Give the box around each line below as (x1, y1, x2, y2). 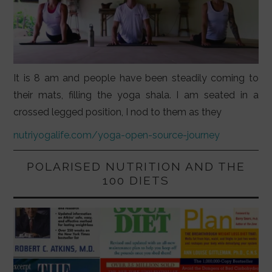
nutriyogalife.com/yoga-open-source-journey (13, 129, 220, 141)
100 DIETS (103, 173, 169, 187)
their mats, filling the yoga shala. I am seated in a (13, 89, 259, 101)
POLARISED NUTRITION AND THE (27, 159, 245, 173)
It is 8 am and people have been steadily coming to (13, 72, 259, 84)
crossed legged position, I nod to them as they (13, 106, 222, 118)
